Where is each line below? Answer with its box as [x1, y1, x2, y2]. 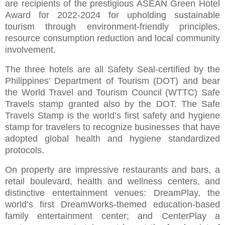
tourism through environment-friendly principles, [5, 22, 220, 32]
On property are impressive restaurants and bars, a [5, 164, 220, 175]
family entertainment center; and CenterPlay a [5, 210, 220, 221]
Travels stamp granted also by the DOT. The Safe [5, 99, 220, 109]
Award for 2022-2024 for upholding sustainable [5, 10, 220, 21]
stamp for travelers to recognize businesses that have [5, 122, 220, 133]
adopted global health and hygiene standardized [5, 134, 220, 144]
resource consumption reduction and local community [5, 33, 220, 44]
